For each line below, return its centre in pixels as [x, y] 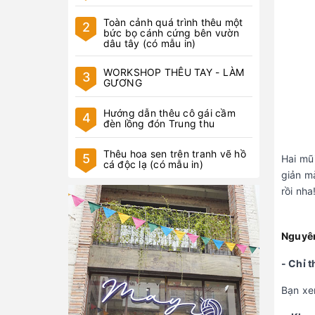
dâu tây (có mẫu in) [150, 43]
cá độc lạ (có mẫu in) [154, 164]
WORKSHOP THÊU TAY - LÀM [174, 72]
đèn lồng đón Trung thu [159, 123]
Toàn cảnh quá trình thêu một [173, 22]
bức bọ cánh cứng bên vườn [172, 33]
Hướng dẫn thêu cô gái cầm [170, 113]
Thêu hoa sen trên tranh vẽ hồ [175, 154]
